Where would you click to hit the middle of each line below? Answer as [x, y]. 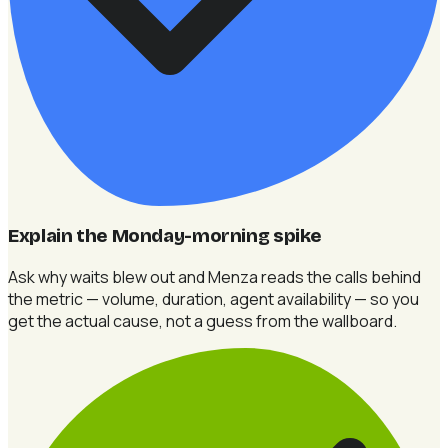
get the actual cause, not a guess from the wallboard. [202, 320]
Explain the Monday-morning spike [165, 235]
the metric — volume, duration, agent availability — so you [213, 298]
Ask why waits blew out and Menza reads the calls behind [214, 276]
